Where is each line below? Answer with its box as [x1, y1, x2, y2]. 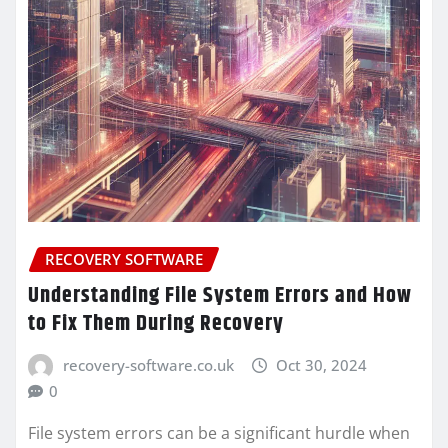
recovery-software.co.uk [62, 354, 234, 375]
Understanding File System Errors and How [28, 278, 412, 313]
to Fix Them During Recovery [28, 306, 284, 341]
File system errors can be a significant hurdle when [28, 422, 410, 445]
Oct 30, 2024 [276, 354, 368, 375]
